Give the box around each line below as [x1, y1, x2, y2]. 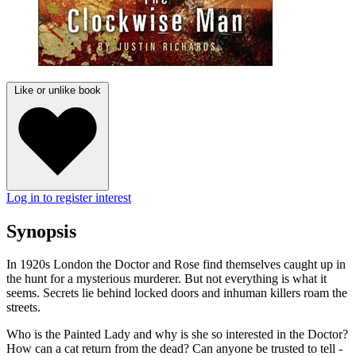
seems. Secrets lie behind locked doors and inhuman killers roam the [6, 286, 347, 300]
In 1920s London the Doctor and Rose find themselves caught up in [6, 257, 346, 272]
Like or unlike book [14, 83, 101, 96]
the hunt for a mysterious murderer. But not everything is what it [6, 272, 327, 286]
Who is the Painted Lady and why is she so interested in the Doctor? [6, 327, 348, 342]
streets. [6, 300, 41, 315]
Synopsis [6, 220, 76, 242]
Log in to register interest [6, 190, 131, 204]
